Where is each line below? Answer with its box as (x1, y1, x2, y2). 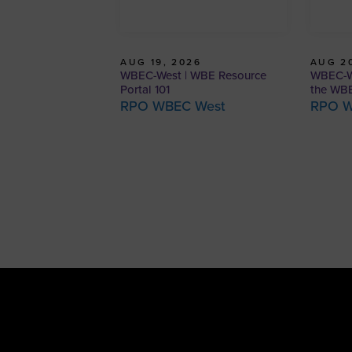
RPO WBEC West (120, 97, 226, 115)
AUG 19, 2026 (120, 57, 201, 68)
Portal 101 (120, 82, 170, 97)
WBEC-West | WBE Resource (120, 68, 267, 83)
